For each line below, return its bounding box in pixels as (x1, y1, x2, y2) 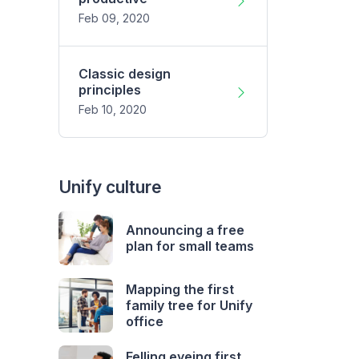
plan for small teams (126, 238, 254, 255)
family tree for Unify (126, 297, 252, 314)
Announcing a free (126, 222, 244, 239)
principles (79, 82, 141, 99)
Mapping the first (126, 281, 234, 298)
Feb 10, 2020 (79, 103, 147, 117)
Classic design (79, 66, 171, 83)
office (126, 313, 163, 330)
